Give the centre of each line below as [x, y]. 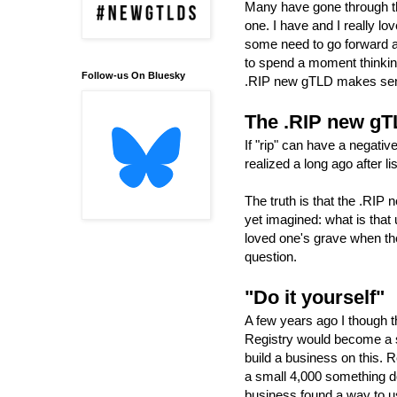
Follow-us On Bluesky [133, 76]
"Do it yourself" [315, 297]
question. [274, 256]
